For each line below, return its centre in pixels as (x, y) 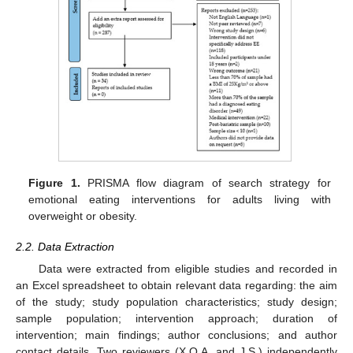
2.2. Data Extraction (65, 246)
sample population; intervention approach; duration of (176, 318)
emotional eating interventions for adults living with (180, 200)
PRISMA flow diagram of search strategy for (205, 183)
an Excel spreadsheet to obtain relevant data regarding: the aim (176, 285)
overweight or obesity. (83, 216)
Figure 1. (54, 183)
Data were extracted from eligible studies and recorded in (188, 268)
